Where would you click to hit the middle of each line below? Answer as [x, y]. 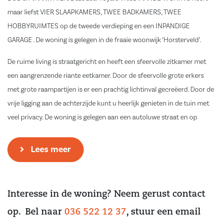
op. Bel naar [36, 212]
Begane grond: [29, 189]
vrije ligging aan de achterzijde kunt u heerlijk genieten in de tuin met [108, 103]
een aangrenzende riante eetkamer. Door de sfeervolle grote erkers [106, 76]
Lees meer [51, 149]
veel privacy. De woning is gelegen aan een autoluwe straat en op [102, 117]
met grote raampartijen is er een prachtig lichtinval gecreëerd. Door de [111, 89]
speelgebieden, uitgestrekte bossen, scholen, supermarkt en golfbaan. [110, 145]
